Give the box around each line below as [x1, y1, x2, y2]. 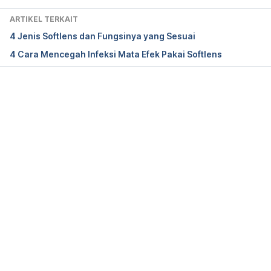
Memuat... [123, 98, 165, 109]
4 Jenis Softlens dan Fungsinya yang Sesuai [10, 31, 195, 42]
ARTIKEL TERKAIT [10, 15, 78, 24]
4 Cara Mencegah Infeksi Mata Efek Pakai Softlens [10, 49, 222, 60]
